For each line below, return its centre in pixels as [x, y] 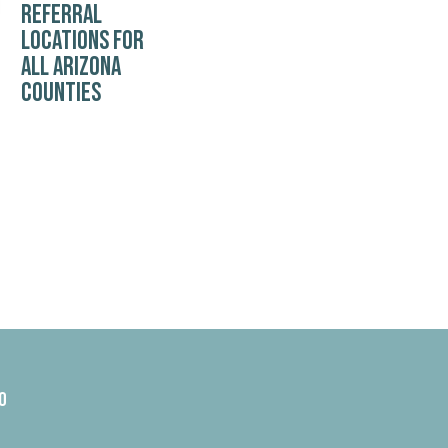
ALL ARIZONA [70, 67]
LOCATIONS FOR [82, 41]
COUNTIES [60, 93]
